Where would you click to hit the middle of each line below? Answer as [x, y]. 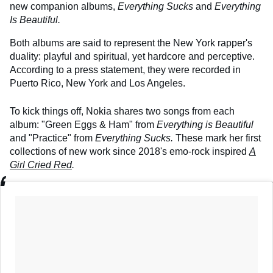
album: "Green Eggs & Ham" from [83, 125]
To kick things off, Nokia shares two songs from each [122, 112]
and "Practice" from [52, 138]
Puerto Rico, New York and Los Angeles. [97, 83]
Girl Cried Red [41, 165]
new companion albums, [64, 7]
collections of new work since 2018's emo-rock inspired [129, 152]
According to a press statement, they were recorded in [125, 70]
